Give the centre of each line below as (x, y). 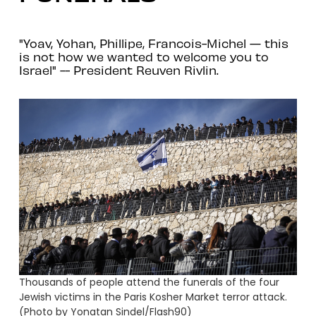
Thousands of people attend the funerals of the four (149, 282)
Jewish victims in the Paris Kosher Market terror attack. (153, 297)
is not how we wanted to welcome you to (144, 56)
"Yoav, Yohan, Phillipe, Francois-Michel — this (153, 43)
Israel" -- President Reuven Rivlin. (119, 69)
